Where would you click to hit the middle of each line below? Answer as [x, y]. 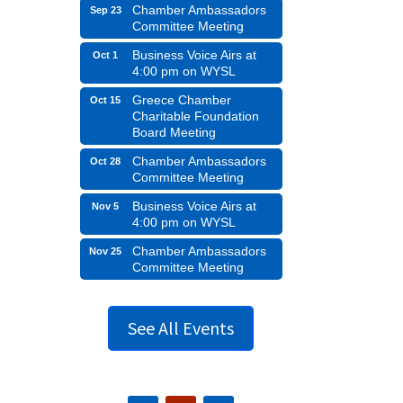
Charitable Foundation [196, 116]
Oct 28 [106, 161]
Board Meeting [175, 132]
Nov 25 [106, 251]
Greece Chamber [182, 99]
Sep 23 [105, 9]
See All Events [181, 328]
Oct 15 [106, 99]
